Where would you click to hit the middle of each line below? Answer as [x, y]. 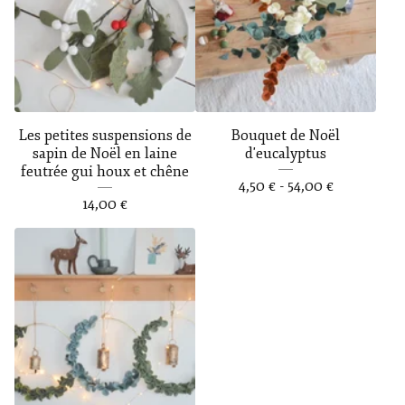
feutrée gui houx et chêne [105, 172]
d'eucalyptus [286, 154]
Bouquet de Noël [286, 136]
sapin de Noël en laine [105, 154]
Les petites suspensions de [105, 136]
